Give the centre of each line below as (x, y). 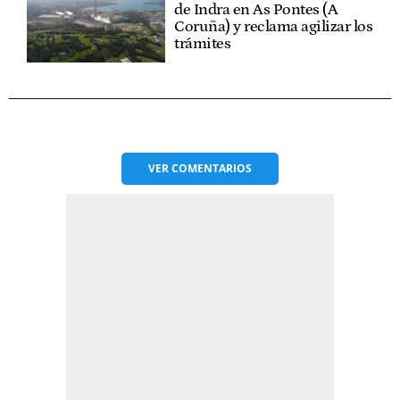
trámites (203, 43)
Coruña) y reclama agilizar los (274, 26)
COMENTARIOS (212, 168)
